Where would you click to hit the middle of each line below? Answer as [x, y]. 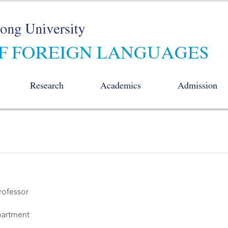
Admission [197, 87]
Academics [121, 87]
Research [47, 87]
